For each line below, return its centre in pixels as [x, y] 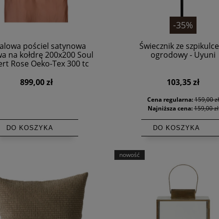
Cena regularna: [171, 99]
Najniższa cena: [171, 108]
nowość [130, 154]
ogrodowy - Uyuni [183, 55]
